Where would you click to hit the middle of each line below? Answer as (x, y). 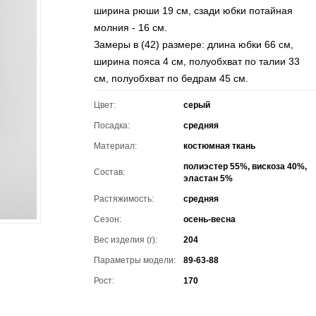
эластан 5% (208, 178)
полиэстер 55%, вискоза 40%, (245, 166)
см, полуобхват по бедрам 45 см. (171, 78)
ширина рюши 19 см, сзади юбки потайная (194, 11)
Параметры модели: (135, 260)
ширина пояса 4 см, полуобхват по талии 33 (197, 61)
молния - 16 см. (131, 28)
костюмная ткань (220, 146)
